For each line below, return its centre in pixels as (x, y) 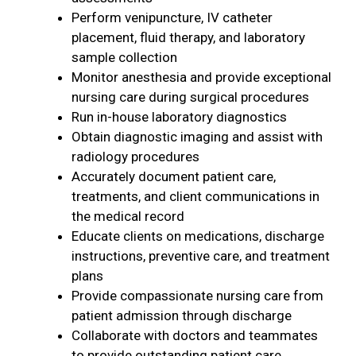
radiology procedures (135, 157)
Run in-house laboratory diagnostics (179, 117)
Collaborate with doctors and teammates (195, 335)
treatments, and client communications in (195, 196)
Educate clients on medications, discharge (198, 236)
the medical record (128, 216)
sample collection (124, 57)
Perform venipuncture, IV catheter (172, 17)
